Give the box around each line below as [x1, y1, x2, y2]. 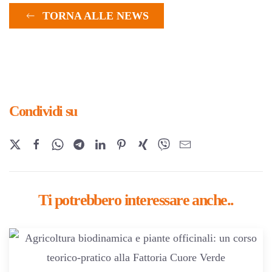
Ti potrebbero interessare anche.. [38, 191, 234, 209]
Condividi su [9, 103, 77, 119]
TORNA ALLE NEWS [42, 9, 149, 22]
